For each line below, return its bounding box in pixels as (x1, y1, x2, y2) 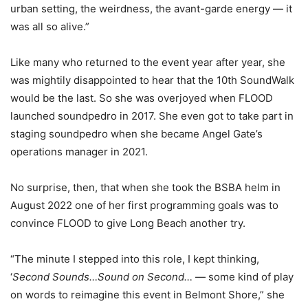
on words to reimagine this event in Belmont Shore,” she (10, 288, 285, 302)
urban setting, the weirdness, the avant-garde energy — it (10, 2, 292, 16)
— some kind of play (195, 270, 294, 284)
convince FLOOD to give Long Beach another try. (10, 217, 245, 230)
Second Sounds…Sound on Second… (12, 270, 195, 284)
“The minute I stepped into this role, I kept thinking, (10, 252, 259, 266)
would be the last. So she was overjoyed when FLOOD (10, 91, 273, 105)
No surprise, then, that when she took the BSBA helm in (10, 181, 280, 195)
